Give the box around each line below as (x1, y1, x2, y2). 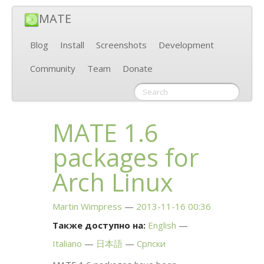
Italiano (52, 237, 82, 250)
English (148, 219, 177, 232)
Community (30, 62, 75, 75)
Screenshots (96, 39, 147, 51)
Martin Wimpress (52, 200, 123, 213)
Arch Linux (52, 165, 174, 199)
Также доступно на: (52, 219, 146, 232)
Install (60, 39, 84, 51)
